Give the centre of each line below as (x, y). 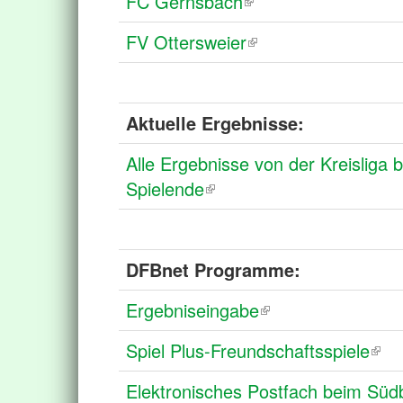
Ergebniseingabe (193, 310)
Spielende (165, 188)
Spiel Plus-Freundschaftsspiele (248, 350)
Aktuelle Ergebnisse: (215, 123)
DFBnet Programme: (213, 269)
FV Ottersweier (186, 42)
